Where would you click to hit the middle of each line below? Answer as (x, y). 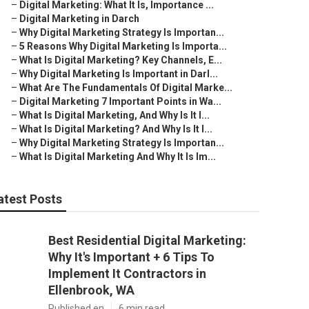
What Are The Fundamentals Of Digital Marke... (126, 88)
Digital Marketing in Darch (79, 19)
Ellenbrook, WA (91, 290)
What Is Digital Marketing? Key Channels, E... (121, 60)
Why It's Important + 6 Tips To (131, 257)
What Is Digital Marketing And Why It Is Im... (118, 157)
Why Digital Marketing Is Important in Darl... (119, 74)
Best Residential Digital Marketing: (147, 240)
